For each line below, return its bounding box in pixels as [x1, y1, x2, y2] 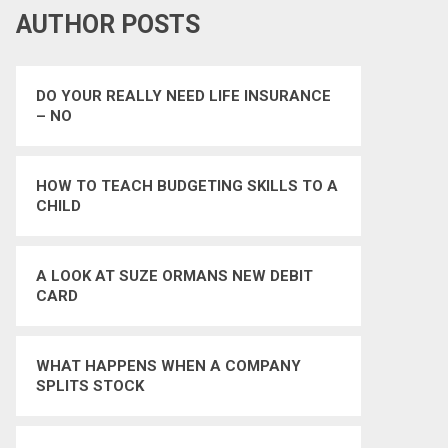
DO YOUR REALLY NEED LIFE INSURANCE [36, 87, 331, 105]
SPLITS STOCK [36, 377, 144, 395]
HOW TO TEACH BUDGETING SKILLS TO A [36, 177, 338, 195]
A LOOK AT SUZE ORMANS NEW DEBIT [36, 267, 313, 285]
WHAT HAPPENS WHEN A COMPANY [36, 357, 301, 375]
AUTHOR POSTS [16, 10, 200, 39]
